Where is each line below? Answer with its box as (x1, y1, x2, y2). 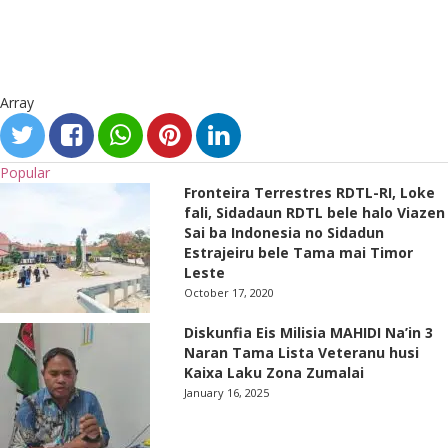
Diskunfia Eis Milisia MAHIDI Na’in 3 (184, 322, 434, 342)
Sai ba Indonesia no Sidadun (184, 222, 385, 242)
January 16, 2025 (184, 384, 270, 400)
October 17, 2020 (184, 284, 275, 300)
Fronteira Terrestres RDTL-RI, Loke (184, 182, 436, 202)
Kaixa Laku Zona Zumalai (184, 362, 365, 382)
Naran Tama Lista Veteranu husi (184, 342, 420, 362)
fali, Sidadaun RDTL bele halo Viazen (184, 202, 446, 222)
